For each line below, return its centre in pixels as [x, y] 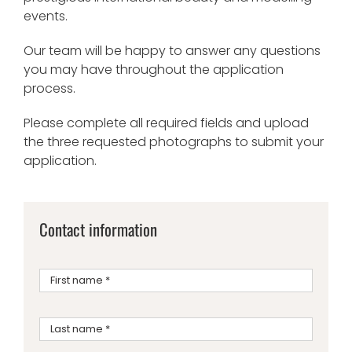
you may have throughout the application [154, 70]
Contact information [98, 229]
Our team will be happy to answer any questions [172, 51]
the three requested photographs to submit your [174, 142]
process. [49, 89]
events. [46, 16]
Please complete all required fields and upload [166, 123]
